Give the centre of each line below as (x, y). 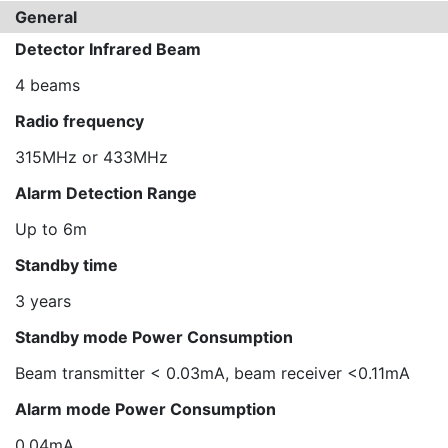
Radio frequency (79, 121)
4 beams (47, 85)
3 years (43, 301)
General (46, 17)
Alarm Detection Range (106, 193)
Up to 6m (51, 229)
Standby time (66, 265)
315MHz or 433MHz (91, 157)
